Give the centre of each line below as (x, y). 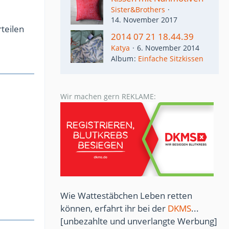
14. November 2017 (144, 20)
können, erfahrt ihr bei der (114, 209)
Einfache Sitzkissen (171, 59)
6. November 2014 (168, 48)
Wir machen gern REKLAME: (108, 97)
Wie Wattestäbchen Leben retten (126, 196)
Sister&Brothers (138, 9)
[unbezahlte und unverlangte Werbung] (139, 221)
